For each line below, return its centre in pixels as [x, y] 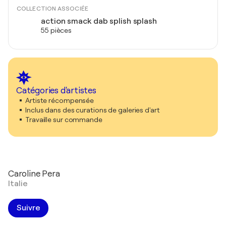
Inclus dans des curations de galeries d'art [93, 110]
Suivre [29, 208]
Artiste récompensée [60, 101]
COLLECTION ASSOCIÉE [52, 9]
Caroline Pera [34, 174]
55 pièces [56, 31]
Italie [18, 184]
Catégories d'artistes [56, 91]
